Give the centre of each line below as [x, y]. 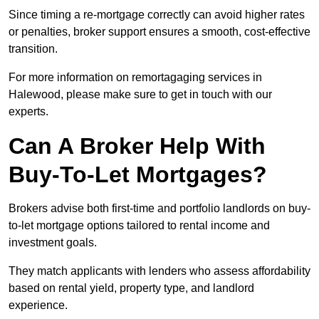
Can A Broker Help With [137, 146]
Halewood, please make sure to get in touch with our [140, 95]
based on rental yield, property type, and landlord [131, 288]
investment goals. [53, 243]
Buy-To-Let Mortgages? [138, 175]
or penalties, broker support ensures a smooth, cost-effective [159, 32]
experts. [28, 112]
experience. [38, 305]
